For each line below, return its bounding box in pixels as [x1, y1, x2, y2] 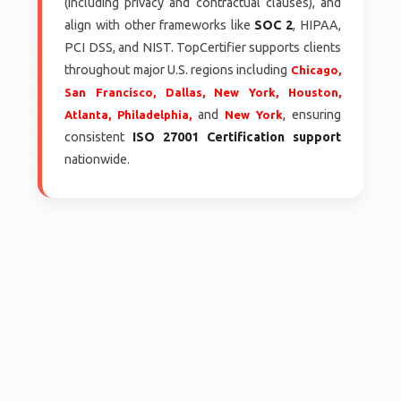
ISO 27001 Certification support [132, 129, 341, 144]
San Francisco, [64, 85, 157, 98]
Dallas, [165, 85, 205, 98]
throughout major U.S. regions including [64, 62, 291, 77]
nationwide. [64, 151, 131, 166]
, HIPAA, [293, 17, 341, 32]
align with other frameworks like [64, 17, 255, 32]
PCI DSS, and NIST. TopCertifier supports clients [64, 39, 341, 55]
